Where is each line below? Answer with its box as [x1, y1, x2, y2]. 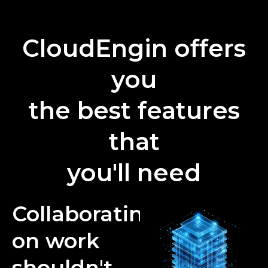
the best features [28, 95, 240, 125]
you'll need [67, 157, 201, 187]
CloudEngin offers [22, 33, 246, 63]
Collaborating [12, 200, 157, 227]
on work [12, 227, 99, 254]
